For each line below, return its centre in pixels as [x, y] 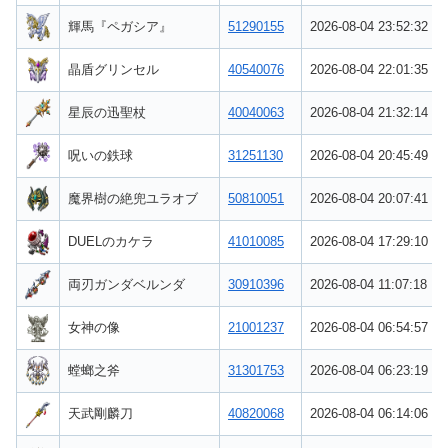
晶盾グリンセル [113, 69]
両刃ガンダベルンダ [126, 284]
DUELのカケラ [111, 241]
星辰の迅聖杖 [107, 112]
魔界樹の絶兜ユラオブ [133, 198]
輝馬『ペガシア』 [120, 26]
